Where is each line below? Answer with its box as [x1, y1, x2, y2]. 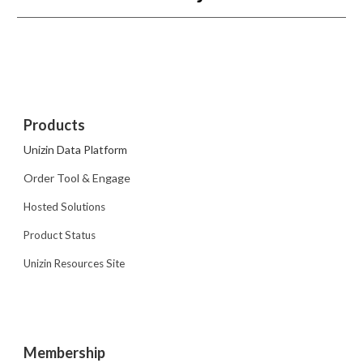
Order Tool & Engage [23, 171, 131, 185]
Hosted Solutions [23, 200, 106, 213]
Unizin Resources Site [23, 257, 126, 270]
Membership [23, 344, 106, 361]
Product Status [23, 228, 96, 241]
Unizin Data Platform [23, 143, 128, 156]
